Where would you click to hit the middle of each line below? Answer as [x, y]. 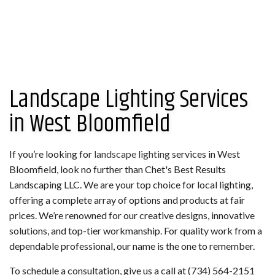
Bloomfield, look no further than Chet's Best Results [118, 169]
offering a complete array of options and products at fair [127, 199]
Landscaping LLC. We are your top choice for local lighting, [131, 184]
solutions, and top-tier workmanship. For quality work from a [136, 230]
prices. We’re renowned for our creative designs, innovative [132, 215]
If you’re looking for [52, 153]
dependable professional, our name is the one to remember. [132, 246]
